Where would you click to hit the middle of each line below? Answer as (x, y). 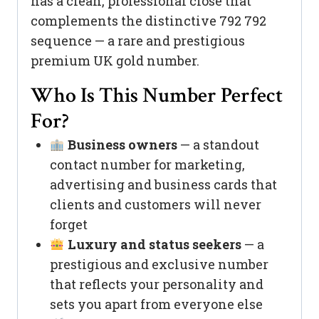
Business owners (122, 145)
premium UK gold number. (115, 61)
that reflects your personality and (157, 284)
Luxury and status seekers (154, 245)
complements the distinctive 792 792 (148, 21)
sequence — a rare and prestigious (138, 41)
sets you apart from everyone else (156, 304)
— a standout (218, 145)
